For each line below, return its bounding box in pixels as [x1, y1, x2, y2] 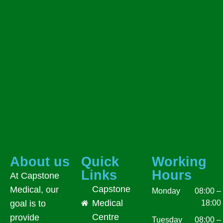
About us [10, 154, 70, 169]
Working [152, 154, 207, 169]
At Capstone [10, 170, 59, 181]
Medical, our [10, 184, 59, 195]
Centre [92, 212, 119, 222]
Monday [152, 186, 181, 195]
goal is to [10, 198, 46, 209]
